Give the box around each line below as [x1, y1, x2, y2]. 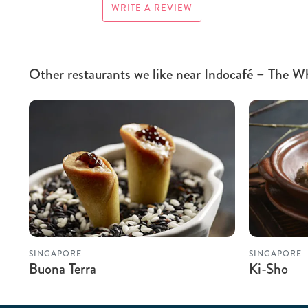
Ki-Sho [249, 258, 288, 279]
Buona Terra [29, 258, 96, 279]
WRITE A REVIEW [111, 1, 192, 14]
